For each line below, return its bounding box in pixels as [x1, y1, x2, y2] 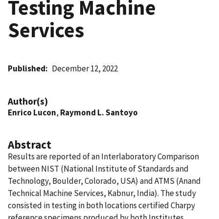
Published [8, 63, 45, 74]
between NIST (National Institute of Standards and [8, 163, 189, 174]
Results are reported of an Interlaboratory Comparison [8, 151, 199, 162]
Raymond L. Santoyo [60, 107, 138, 118]
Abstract [8, 137, 51, 152]
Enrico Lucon [8, 107, 56, 118]
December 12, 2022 [52, 63, 118, 74]
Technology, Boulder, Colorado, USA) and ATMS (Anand [8, 175, 201, 186]
